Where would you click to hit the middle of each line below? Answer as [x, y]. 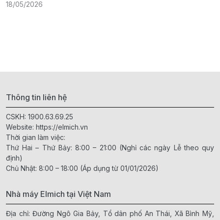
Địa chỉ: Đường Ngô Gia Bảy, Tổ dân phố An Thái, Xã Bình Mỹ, [110, 213]
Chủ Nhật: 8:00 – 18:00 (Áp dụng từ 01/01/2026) [82, 168]
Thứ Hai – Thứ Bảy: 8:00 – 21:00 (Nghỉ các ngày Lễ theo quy [110, 147]
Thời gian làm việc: [36, 137]
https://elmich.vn [62, 127]
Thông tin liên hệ [36, 97]
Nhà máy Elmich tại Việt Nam [58, 194]
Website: [21, 127]
